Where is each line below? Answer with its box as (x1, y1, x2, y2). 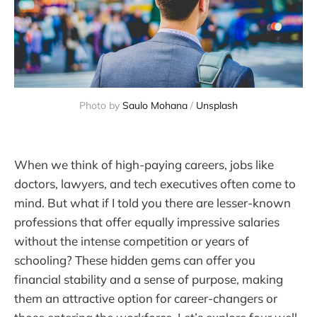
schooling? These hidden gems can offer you (14, 252, 255, 267)
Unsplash (196, 99, 238, 113)
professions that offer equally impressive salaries (14, 214, 279, 229)
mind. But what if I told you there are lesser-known (14, 195, 291, 210)
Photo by (79, 99, 122, 113)
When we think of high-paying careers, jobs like (14, 156, 274, 172)
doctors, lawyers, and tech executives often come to (14, 175, 296, 191)
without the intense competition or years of (14, 233, 249, 248)
